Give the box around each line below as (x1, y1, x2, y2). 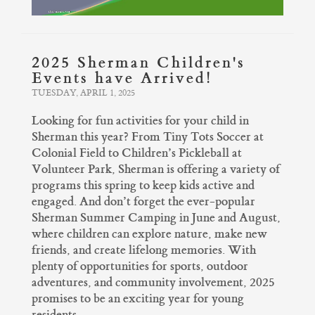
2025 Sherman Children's (32, 53, 245, 73)
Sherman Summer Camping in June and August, (32, 210, 281, 226)
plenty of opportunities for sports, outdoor (32, 258, 248, 275)
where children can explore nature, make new (32, 226, 267, 243)
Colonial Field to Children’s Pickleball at (32, 145, 242, 162)
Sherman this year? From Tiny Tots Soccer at (32, 129, 264, 146)
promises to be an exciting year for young (32, 290, 244, 307)
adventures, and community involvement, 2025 (32, 274, 275, 291)
